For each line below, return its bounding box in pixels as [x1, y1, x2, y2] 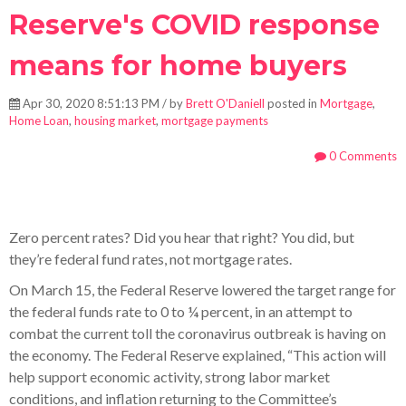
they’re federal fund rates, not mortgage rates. [9, 249, 295, 267]
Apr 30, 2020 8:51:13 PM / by [20, 95, 186, 111]
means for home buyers [9, 48, 347, 82]
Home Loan [9, 112, 69, 128]
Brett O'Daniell [186, 95, 265, 111]
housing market [74, 112, 156, 128]
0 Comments [326, 148, 397, 163]
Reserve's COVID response [9, 7, 380, 42]
